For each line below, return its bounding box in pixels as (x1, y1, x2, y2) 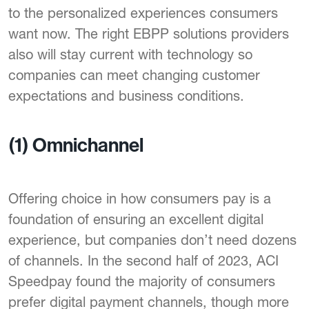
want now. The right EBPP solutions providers (8, 26, 289, 42)
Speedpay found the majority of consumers (8, 273, 275, 290)
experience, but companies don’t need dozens (8, 232, 297, 248)
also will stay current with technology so (8, 46, 252, 63)
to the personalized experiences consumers (8, 5, 278, 21)
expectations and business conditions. (8, 88, 244, 104)
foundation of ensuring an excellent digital (8, 211, 263, 228)
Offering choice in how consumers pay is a (8, 190, 271, 207)
